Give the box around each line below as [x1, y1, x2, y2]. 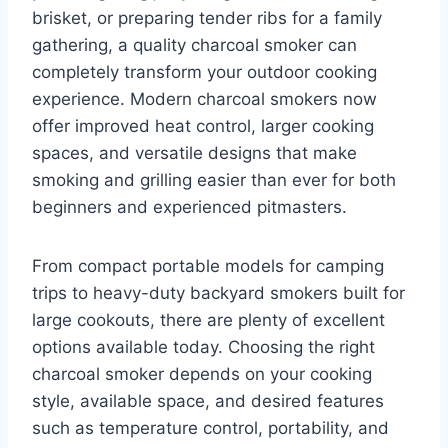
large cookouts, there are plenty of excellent [32, 309, 385, 330]
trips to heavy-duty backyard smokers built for [32, 282, 405, 303]
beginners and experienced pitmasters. [32, 196, 347, 217]
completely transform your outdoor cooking [32, 61, 377, 82]
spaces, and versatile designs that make [32, 142, 357, 163]
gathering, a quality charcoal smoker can [32, 34, 357, 55]
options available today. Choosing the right [32, 336, 375, 357]
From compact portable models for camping [32, 255, 384, 276]
